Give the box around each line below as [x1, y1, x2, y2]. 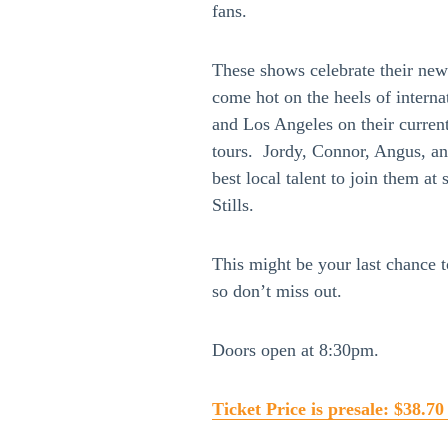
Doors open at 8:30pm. [212, 340, 379, 360]
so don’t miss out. [212, 281, 342, 301]
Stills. [212, 195, 254, 215]
